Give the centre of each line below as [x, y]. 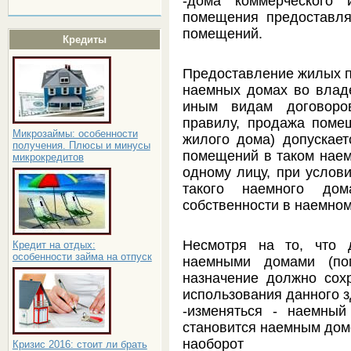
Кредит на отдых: [54, 245]
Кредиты [84, 40]
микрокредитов [48, 157]
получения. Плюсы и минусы [81, 145]
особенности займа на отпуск [82, 257]
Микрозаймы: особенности [75, 134]
